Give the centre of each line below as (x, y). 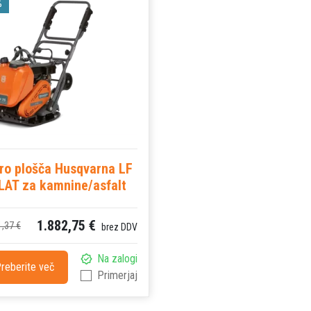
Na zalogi (117, 259)
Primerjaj (117, 276)
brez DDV (118, 227)
